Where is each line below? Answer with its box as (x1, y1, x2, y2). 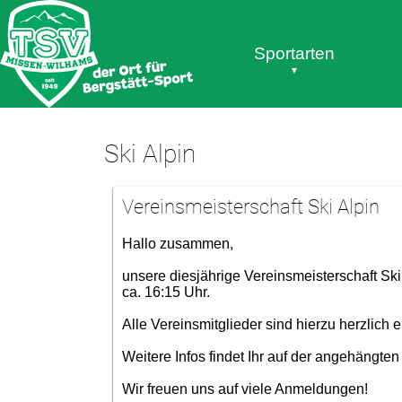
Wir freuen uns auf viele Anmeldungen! (121, 381, 368, 397)
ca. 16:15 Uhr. (121, 284, 210, 300)
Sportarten (253, 44, 335, 63)
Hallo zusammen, (121, 236, 233, 251)
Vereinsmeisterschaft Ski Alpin (121, 196, 380, 218)
